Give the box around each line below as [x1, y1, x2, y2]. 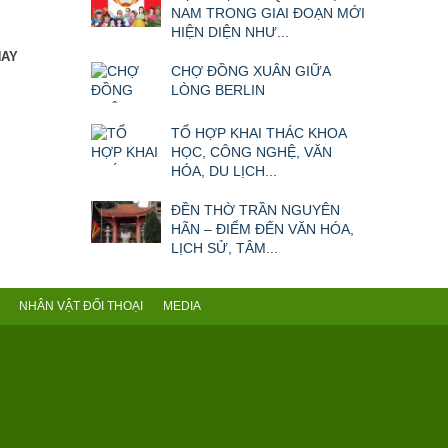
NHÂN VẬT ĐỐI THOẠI [19, 299, 143, 314]
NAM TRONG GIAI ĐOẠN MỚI [171, 5, 365, 22]
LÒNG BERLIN [171, 82, 265, 99]
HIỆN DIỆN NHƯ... [171, 24, 289, 41]
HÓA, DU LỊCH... [171, 163, 277, 180]
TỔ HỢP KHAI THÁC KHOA [171, 125, 346, 142]
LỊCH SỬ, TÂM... [171, 240, 278, 257]
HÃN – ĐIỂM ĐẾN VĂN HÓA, [171, 221, 354, 238]
